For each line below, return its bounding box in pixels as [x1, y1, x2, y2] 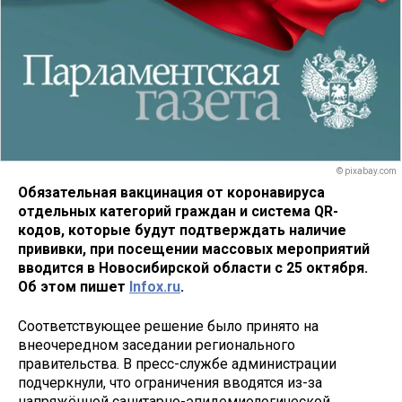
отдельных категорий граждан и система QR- [18, 202, 338, 220]
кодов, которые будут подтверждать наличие [18, 221, 346, 239]
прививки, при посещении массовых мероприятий [18, 240, 370, 258]
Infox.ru [129, 277, 180, 295]
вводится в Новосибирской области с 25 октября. [18, 258, 368, 276]
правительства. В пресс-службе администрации [18, 355, 336, 373]
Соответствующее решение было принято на [18, 318, 319, 336]
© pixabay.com [336, 166, 397, 177]
